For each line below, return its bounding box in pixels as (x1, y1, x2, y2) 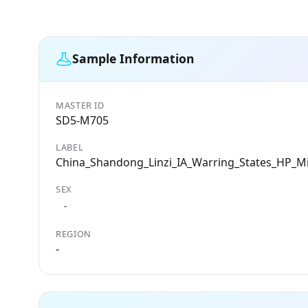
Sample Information (72, 50, 195, 67)
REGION (56, 227, 91, 240)
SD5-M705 (56, 112, 109, 128)
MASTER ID (56, 98, 104, 111)
